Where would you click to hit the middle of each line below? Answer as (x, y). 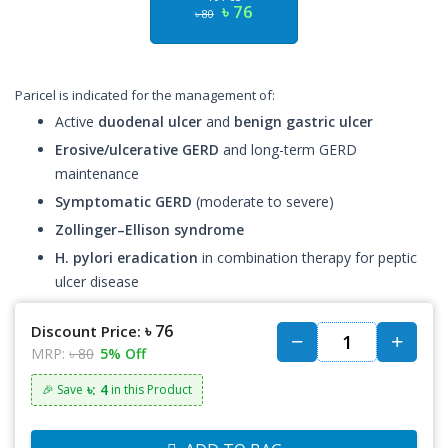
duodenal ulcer (150, 121)
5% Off (123, 353)
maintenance (97, 173)
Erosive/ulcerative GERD (137, 149)
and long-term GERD (288, 149)
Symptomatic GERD (123, 201)
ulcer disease (97, 281)
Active (76, 121)
